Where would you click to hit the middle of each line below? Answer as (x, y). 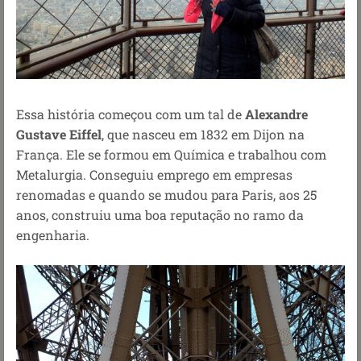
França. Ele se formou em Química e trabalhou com (171, 154)
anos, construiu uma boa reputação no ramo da (160, 214)
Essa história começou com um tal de (131, 114)
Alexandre (276, 114)
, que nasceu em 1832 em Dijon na (203, 134)
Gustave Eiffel (59, 134)
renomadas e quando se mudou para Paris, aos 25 (166, 194)
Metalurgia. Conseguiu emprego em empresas (154, 174)
